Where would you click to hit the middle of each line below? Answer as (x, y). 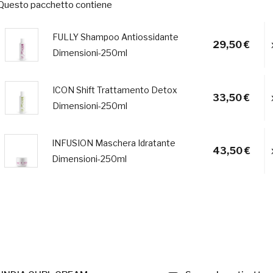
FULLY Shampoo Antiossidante (115, 37)
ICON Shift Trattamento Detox (115, 90)
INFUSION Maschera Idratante (114, 143)
